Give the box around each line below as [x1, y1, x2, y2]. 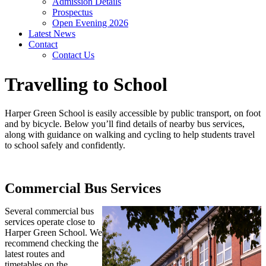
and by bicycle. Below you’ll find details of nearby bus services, [5, 119, 245, 129]
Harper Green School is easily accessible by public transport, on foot [5, 108, 261, 119]
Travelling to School [5, 73, 167, 95]
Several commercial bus [5, 206, 94, 217]
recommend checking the [5, 238, 99, 249]
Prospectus [52, 7, 93, 18]
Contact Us [52, 50, 94, 61]
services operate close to [5, 217, 95, 227]
